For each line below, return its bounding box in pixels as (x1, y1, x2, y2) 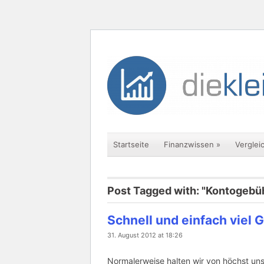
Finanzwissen (164, 140, 214, 149)
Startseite (113, 140, 149, 149)
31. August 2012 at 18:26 (107, 231, 183, 239)
